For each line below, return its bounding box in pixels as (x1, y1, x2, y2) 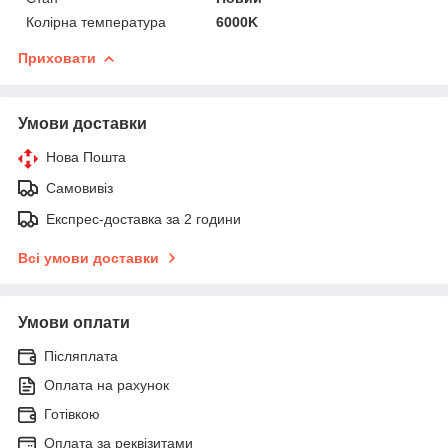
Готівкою (44, 405, 100, 422)
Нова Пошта (46, 148, 126, 165)
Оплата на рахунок (44, 376, 169, 393)
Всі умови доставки (18, 249, 159, 266)
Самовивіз (46, 179, 113, 196)
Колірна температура (26, 13, 166, 30)
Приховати (18, 49, 96, 66)
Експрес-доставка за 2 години (46, 210, 241, 227)
